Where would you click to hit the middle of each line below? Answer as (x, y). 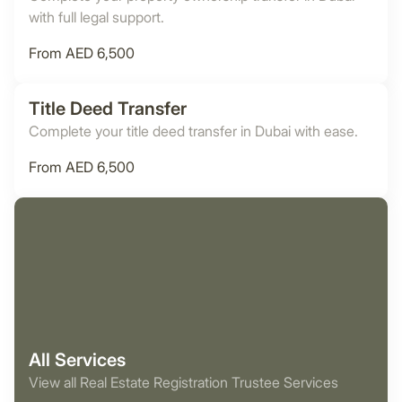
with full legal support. (96, 17)
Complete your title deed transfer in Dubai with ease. (193, 131)
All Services (77, 360)
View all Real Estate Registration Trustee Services (184, 382)
